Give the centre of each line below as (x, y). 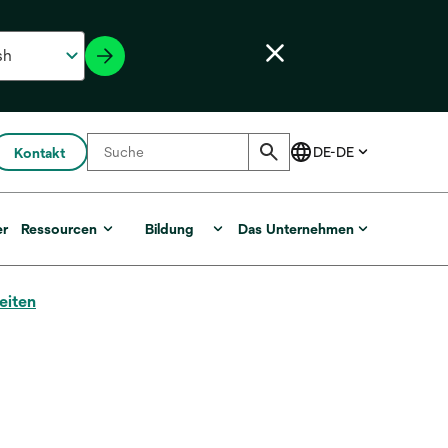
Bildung (168, 229)
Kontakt (39, 153)
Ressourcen (59, 229)
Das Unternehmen (295, 229)
